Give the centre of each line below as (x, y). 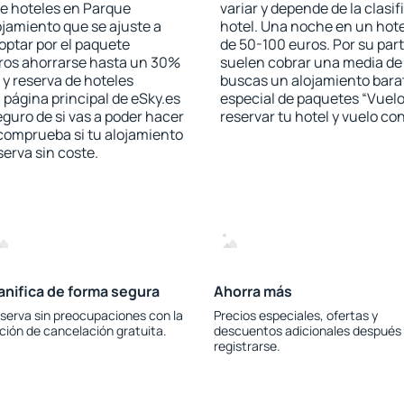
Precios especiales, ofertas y (296, 315)
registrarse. (248, 346)
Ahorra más (253, 291)
